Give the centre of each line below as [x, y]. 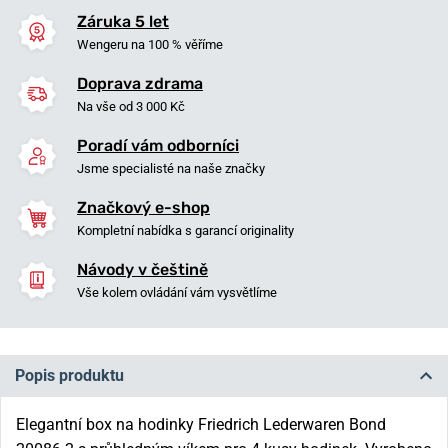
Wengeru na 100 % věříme [150, 44]
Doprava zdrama [140, 83]
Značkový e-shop [143, 207]
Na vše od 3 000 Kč [131, 106]
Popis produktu [69, 375]
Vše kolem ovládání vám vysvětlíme [177, 292]
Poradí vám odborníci [158, 145]
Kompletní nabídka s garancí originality [185, 230]
